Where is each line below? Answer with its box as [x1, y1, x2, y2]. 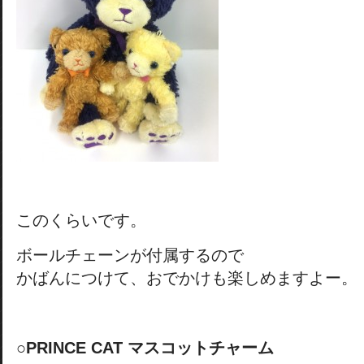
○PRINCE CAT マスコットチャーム [16, 339, 274, 357]
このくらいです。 [16, 211, 146, 229]
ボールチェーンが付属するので [16, 246, 244, 264]
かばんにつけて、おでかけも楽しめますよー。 [16, 269, 357, 287]
